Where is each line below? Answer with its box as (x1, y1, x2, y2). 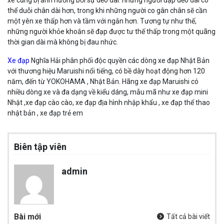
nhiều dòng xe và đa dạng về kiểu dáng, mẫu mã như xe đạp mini (7, 87, 208, 96)
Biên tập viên (14, 141, 66, 152)
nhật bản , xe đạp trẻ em (7, 108, 83, 117)
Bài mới (14, 211, 41, 221)
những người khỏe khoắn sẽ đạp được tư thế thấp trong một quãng (7, 27, 215, 35)
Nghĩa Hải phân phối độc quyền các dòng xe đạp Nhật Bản (29, 56, 209, 64)
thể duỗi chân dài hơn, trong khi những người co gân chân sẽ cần (7, 6, 207, 14)
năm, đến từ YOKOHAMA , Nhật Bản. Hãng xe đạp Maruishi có (7, 77, 198, 85)
